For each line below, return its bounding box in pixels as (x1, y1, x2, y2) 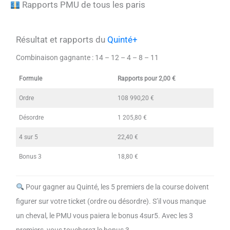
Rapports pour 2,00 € (118, 74, 176, 82)
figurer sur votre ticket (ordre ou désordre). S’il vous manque (16, 197, 206, 206)
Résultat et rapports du (16, 34, 108, 45)
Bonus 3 (19, 152, 42, 160)
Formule (19, 74, 43, 82)
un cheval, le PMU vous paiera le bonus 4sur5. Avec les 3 (16, 212, 194, 220)
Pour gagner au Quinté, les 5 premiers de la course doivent (24, 183, 209, 191)
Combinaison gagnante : (16, 53, 94, 62)
